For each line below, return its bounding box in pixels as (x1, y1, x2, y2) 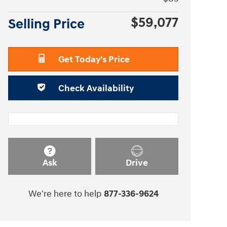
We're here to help (28, 187, 102, 200)
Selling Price (8, 15, 85, 33)
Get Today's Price (58, 54, 130, 66)
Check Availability (58, 83, 134, 95)
